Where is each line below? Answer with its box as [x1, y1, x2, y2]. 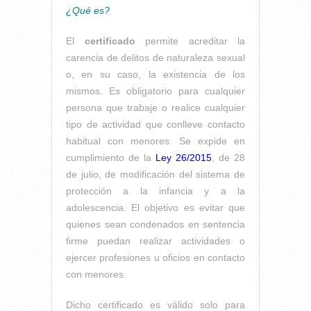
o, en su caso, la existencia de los [66, 68, 245, 80]
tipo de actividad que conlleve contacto [66, 118, 245, 130]
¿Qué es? [66, 4, 110, 16]
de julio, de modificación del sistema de [66, 168, 245, 180]
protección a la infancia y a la [66, 185, 245, 196]
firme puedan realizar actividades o [66, 235, 245, 246]
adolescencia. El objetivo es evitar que [66, 201, 245, 213]
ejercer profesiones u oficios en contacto [66, 251, 245, 263]
